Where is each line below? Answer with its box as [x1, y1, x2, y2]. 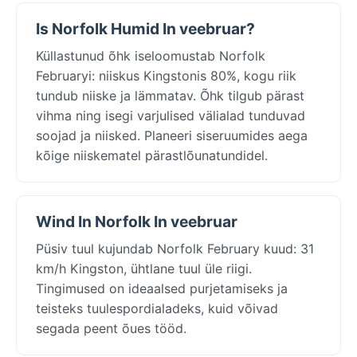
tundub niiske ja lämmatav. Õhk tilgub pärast [36, 87, 304, 104]
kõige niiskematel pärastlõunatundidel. [36, 147, 268, 163]
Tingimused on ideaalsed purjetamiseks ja [36, 280, 288, 296]
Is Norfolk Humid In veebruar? [36, 18, 255, 38]
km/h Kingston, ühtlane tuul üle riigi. [36, 260, 252, 277]
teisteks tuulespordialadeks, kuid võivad [36, 300, 278, 316]
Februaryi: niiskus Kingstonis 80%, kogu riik [36, 67, 296, 84]
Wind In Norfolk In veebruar [36, 211, 237, 231]
